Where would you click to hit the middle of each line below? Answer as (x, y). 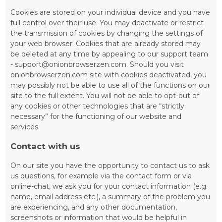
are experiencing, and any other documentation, (94, 207)
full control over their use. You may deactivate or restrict (107, 23)
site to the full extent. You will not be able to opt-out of (105, 96)
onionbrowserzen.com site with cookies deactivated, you (109, 75)
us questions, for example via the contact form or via (101, 176)
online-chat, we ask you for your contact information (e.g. (109, 186)
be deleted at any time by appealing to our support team (110, 54)
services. (25, 127)
